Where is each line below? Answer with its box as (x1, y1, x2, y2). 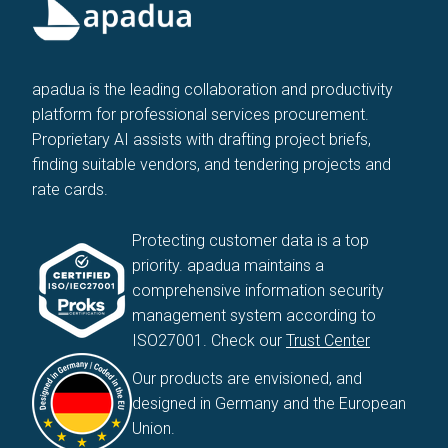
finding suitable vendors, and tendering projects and (32, 155, 391, 175)
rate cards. (32, 180, 108, 200)
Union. (132, 418, 175, 438)
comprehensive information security (132, 281, 384, 301)
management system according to (132, 306, 376, 326)
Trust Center (286, 331, 370, 351)
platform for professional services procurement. (32, 105, 369, 125)
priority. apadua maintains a (132, 256, 324, 276)
